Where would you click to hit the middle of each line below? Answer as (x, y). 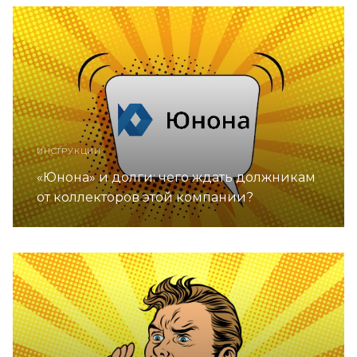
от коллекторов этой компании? (145, 198)
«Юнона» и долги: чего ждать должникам (176, 178)
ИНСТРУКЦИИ (69, 151)
